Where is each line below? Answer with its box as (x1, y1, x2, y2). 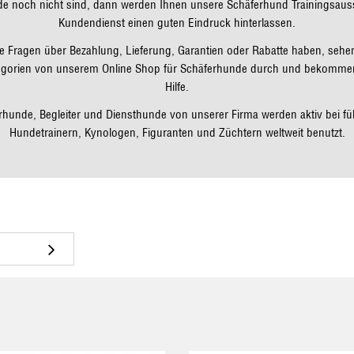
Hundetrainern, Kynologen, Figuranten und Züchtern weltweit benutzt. (9, 125, 345, 140)
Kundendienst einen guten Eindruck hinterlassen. (58, 15, 296, 30)
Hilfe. (165, 79, 189, 94)
